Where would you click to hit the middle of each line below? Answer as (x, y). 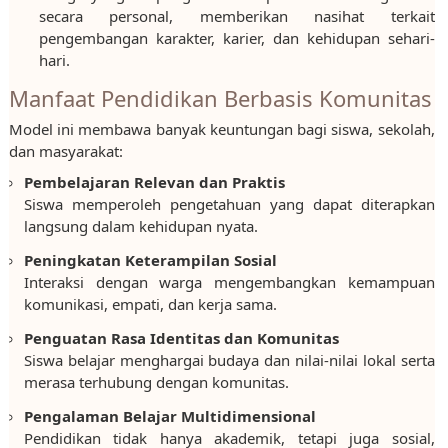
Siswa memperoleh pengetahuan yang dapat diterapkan (229, 204)
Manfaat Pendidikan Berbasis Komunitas (220, 98)
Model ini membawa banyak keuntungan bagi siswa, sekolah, (221, 129)
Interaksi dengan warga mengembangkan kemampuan (229, 282)
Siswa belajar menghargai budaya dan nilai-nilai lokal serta (229, 360)
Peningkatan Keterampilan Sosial (150, 260)
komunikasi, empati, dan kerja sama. (150, 304)
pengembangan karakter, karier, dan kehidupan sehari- (236, 38)
